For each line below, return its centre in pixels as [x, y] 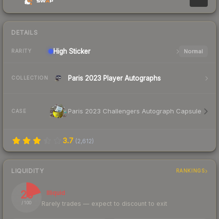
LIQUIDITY [28, 171]
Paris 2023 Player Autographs [114, 78]
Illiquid [56, 193]
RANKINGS [190, 171]
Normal [193, 51]
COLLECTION [30, 78]
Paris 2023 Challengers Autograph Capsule [135, 111]
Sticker [79, 51]
